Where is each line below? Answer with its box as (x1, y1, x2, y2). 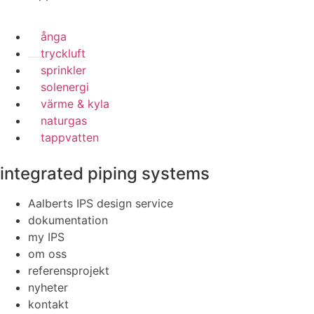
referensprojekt (28, 264, 109, 278)
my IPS (28, 230, 64, 244)
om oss (28, 247, 67, 261)
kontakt (28, 297, 69, 311)
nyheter (28, 280, 68, 294)
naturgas (41, 114, 87, 128)
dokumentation (28, 213, 108, 227)
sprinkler (41, 63, 86, 77)
